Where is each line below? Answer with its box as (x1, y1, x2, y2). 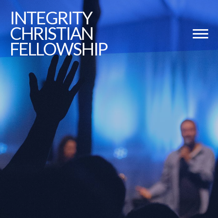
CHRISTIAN (10, 22, 93, 44)
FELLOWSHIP (10, 38, 107, 59)
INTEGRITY (10, 7, 92, 28)
